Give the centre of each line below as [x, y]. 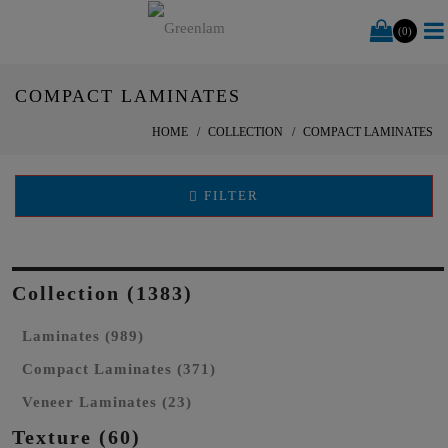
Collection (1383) [102, 293]
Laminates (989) [83, 336]
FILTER [229, 195]
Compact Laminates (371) [119, 369]
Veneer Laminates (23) [107, 402]
